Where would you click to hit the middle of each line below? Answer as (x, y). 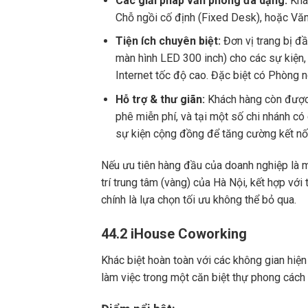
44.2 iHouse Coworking (174, 233)
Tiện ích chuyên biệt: (168, 41)
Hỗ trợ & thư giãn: (161, 99)
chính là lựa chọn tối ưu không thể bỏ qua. (199, 199)
